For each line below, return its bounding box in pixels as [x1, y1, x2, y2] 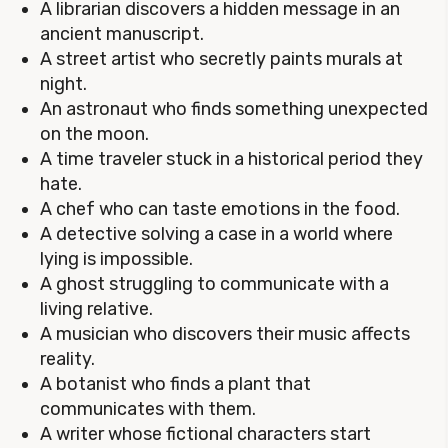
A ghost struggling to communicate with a [40, 273, 389, 295]
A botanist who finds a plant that [40, 373, 311, 395]
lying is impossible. [40, 248, 193, 270]
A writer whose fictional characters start [40, 423, 371, 445]
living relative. [40, 298, 153, 320]
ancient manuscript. [40, 23, 204, 45]
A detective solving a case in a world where [40, 223, 393, 245]
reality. [40, 348, 95, 370]
